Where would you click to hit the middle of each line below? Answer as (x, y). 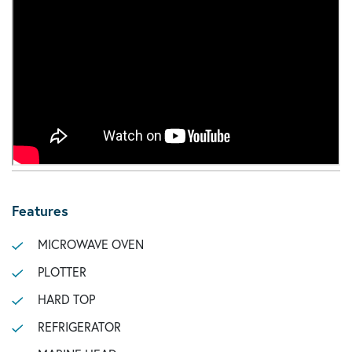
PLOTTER (62, 271)
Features (40, 211)
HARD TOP (66, 299)
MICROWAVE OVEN (90, 244)
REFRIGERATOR (79, 326)
